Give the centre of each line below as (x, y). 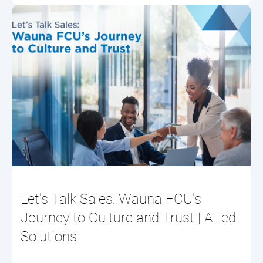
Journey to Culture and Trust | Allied (128, 218)
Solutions (49, 237)
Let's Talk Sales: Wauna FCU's (111, 199)
